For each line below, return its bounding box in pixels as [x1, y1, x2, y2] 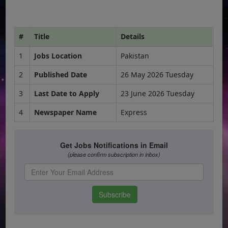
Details [121, 31, 145, 41]
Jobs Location [34, 50, 82, 61]
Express [121, 107, 148, 117]
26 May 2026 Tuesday [121, 69, 194, 79]
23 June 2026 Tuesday [121, 88, 195, 98]
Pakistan [121, 50, 150, 61]
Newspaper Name [34, 107, 97, 117]
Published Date [34, 69, 88, 79]
